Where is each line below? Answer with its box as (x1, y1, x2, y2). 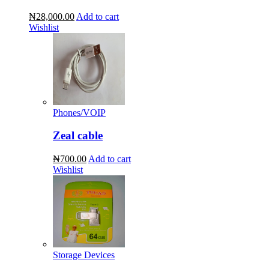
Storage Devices (53, 250, 115, 261)
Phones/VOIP (53, 107, 106, 118)
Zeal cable (53, 129, 103, 142)
